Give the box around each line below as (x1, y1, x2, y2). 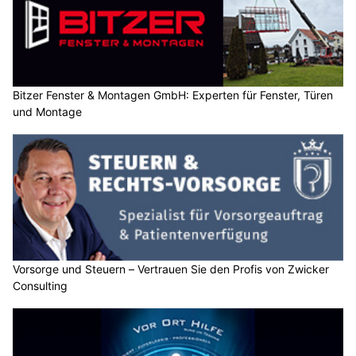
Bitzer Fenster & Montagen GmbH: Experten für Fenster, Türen (13, 87, 333, 102)
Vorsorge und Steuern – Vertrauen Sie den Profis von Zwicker (13, 262, 329, 277)
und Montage (13, 104, 82, 118)
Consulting (13, 279, 68, 293)
